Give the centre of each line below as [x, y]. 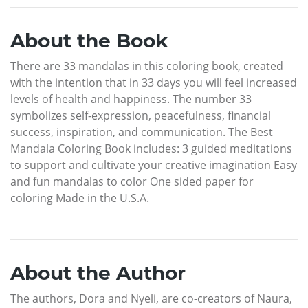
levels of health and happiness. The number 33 [131, 99]
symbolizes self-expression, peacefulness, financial [141, 115]
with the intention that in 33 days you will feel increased [154, 82]
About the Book [89, 40]
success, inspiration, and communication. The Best [142, 132]
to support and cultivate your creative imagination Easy [154, 165]
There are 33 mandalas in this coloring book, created [147, 66]
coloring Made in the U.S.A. [80, 198]
